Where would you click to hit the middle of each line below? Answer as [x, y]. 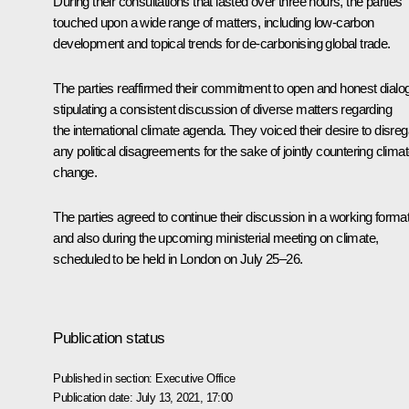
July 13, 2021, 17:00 [184, 397]
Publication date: [94, 397]
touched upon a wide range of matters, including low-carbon [214, 22]
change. [75, 172]
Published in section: [105, 378]
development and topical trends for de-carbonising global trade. [222, 43]
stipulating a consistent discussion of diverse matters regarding [222, 109]
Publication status [109, 338]
